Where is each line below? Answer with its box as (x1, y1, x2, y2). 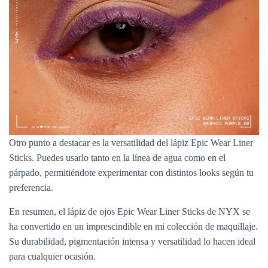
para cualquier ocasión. (9, 251, 96, 261)
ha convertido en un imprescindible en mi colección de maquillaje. (9, 221, 258, 232)
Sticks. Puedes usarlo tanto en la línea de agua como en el (9, 152, 226, 163)
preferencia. (9, 182, 53, 193)
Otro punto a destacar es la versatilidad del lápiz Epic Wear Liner (9, 137, 253, 148)
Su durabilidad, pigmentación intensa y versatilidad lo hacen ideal (9, 236, 255, 246)
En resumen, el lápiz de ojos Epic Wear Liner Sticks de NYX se (9, 206, 250, 217)
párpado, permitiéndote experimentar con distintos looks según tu (9, 167, 254, 178)
